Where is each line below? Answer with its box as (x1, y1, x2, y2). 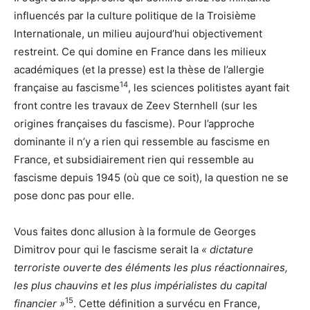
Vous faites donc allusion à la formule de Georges (14, 224, 256, 238)
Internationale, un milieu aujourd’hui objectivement (14, 26, 262, 40)
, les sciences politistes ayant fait (128, 80, 289, 94)
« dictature (201, 242, 253, 256)
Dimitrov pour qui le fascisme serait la (14, 242, 201, 256)
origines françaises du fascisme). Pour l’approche (14, 116, 255, 130)
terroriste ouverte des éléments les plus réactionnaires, (14, 260, 288, 274)
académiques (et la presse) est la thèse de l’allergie (14, 62, 264, 76)
